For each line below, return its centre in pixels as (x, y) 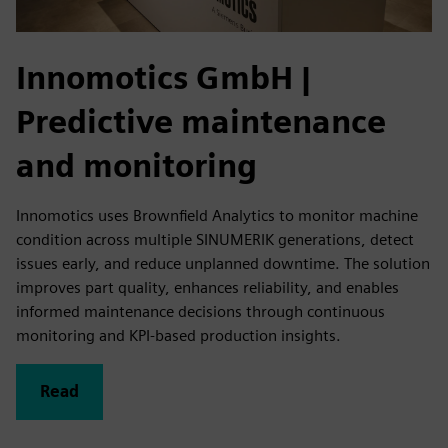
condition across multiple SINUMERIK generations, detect (215, 239)
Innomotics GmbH (158, 77)
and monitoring (136, 165)
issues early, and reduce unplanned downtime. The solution (223, 263)
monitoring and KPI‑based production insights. (178, 335)
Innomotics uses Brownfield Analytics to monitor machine (217, 215)
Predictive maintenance (201, 121)
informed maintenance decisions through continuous (200, 311)
